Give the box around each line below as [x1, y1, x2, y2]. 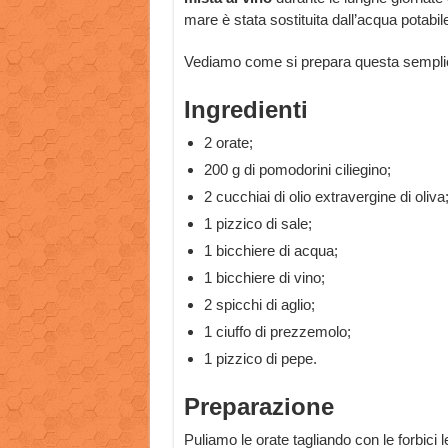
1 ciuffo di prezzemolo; [203, 323, 351, 340]
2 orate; [203, 134, 253, 151]
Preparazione [183, 393, 334, 420]
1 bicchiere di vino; [203, 269, 325, 286]
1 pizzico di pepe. [203, 350, 317, 367]
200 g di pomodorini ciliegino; [203, 161, 391, 178]
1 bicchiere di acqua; [203, 242, 338, 259]
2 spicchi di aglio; [203, 296, 315, 313]
